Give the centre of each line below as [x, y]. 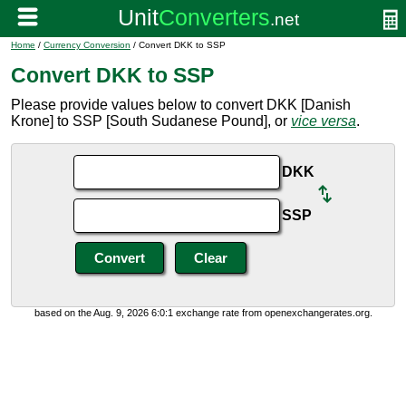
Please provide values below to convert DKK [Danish [181, 105]
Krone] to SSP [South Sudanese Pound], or [151, 121]
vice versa [324, 121]
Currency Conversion [87, 45]
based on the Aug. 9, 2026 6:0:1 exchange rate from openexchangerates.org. [203, 313]
